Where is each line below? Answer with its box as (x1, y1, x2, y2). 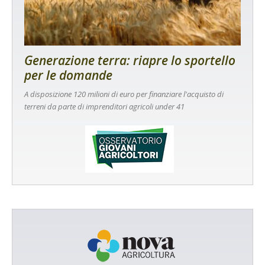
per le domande (24, 67, 112, 84)
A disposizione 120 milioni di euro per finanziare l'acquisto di (24, 89, 224, 100)
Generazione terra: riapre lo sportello (24, 52, 235, 69)
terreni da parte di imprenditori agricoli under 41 (24, 101, 185, 112)
